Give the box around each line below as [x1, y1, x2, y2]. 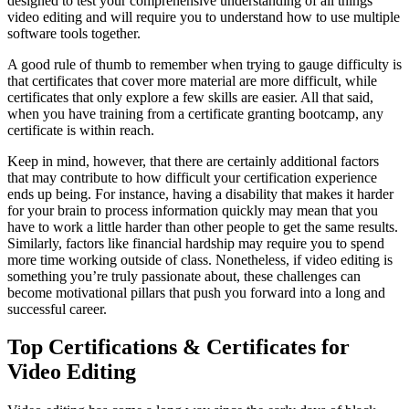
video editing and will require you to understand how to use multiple [7, 8, 400, 25]
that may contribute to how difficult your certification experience [7, 169, 377, 185]
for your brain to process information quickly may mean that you [7, 202, 378, 218]
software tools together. [7, 25, 141, 41]
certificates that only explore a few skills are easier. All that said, [7, 89, 373, 105]
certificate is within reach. [7, 121, 154, 138]
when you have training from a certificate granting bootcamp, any [7, 105, 383, 121]
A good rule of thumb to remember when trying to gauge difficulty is [7, 56, 402, 72]
